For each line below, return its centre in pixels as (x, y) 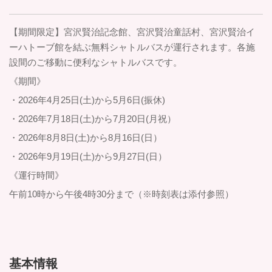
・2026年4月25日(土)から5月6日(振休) (87, 100)
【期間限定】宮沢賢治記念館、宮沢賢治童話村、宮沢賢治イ (132, 32)
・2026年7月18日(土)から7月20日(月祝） (93, 119)
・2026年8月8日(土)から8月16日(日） (86, 138)
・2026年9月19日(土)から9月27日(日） (88, 157)
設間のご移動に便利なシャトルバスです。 (96, 63)
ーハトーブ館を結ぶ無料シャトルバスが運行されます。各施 (132, 47)
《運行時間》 (36, 175)
